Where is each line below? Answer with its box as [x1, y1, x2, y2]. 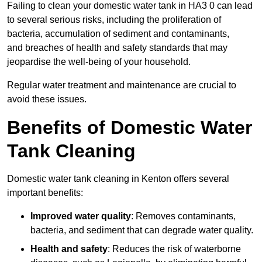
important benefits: [7, 188, 83, 198]
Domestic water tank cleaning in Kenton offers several [7, 174, 229, 184]
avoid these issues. [7, 94, 87, 105]
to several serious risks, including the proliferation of [7, 15, 221, 25]
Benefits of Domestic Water [7, 117, 252, 139]
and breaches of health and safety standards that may [7, 43, 227, 53]
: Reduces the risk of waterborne [108, 244, 241, 254]
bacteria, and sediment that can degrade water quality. [30, 225, 253, 236]
